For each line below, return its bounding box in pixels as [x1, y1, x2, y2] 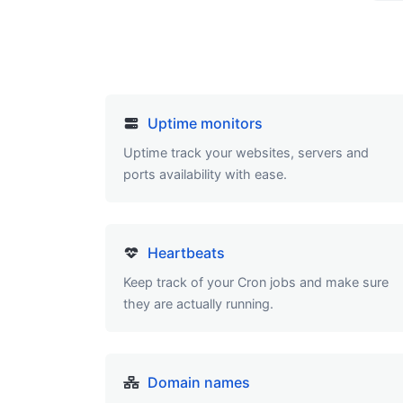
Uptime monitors [147, 114, 263, 133]
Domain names [147, 373, 250, 392]
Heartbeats [147, 244, 225, 263]
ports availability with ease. [123, 166, 287, 183]
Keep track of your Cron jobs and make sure [123, 274, 389, 291]
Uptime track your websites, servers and [123, 145, 369, 161]
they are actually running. [123, 296, 273, 312]
